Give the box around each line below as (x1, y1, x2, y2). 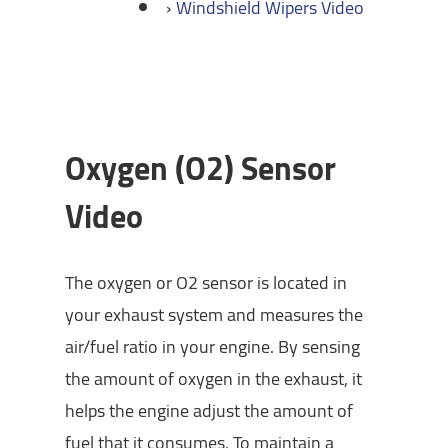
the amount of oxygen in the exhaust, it (64, 361, 362, 395)
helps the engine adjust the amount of (64, 393, 353, 427)
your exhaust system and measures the (64, 297, 363, 331)
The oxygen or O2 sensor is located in (64, 265, 347, 299)
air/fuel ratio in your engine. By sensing (64, 329, 360, 363)
